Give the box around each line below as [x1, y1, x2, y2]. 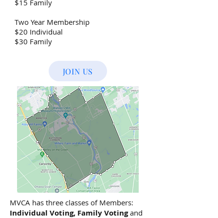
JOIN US [62, 66, 93, 76]
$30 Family [15, 36, 52, 46]
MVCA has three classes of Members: [10, 198, 133, 207]
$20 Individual [15, 27, 63, 36]
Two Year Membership [15, 17, 90, 27]
